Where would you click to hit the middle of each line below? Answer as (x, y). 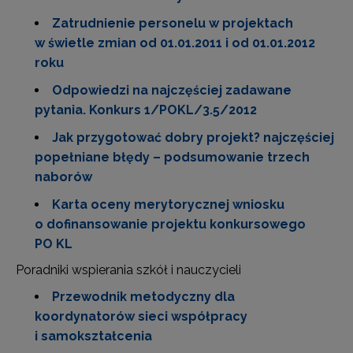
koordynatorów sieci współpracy (141, 316)
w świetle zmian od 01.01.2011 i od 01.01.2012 (175, 43)
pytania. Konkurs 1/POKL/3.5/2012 (146, 110)
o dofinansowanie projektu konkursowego (170, 224)
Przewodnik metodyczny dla (143, 297)
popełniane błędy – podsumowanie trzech (172, 157)
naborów (63, 177)
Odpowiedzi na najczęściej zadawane (172, 90)
